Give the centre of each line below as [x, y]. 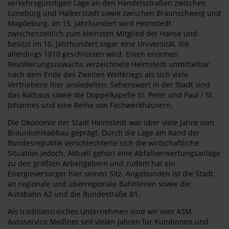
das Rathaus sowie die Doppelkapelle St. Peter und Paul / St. [111, 95]
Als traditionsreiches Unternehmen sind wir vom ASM [100, 211]
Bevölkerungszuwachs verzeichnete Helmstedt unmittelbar [109, 64]
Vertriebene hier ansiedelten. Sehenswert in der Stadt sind [109, 85]
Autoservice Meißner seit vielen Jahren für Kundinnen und [108, 222]
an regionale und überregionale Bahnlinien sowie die [99, 184]
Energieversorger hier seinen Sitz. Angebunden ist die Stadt [110, 174]
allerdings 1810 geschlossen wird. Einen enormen [93, 54]
